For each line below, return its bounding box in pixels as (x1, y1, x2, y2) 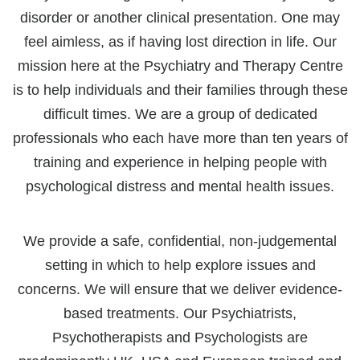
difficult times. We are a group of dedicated (43, 105, 317, 122)
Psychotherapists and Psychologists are (52, 329, 308, 346)
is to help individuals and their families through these (12, 81, 348, 98)
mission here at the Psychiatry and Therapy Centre (17, 57, 343, 74)
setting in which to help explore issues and (44, 256, 316, 273)
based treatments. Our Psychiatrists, (63, 305, 297, 321)
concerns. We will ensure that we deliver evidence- (18, 280, 342, 297)
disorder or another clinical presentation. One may (20, 9, 340, 26)
